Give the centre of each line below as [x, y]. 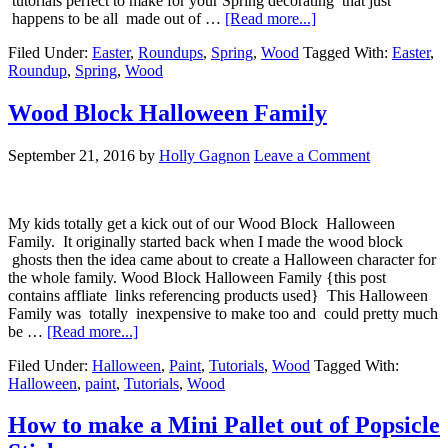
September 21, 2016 [71, 155]
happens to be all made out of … [116, 18]
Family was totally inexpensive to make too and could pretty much [223, 313]
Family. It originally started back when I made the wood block [205, 241]
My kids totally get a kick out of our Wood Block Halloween [201, 223]
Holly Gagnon [204, 155]
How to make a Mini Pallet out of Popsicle [224, 425]
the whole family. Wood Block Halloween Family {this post [197, 277]
